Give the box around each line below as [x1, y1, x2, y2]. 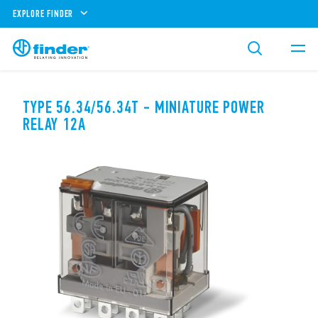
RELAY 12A [23, 114, 86, 134]
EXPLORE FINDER [13, 7, 74, 20]
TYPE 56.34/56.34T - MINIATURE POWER [23, 97, 265, 117]
